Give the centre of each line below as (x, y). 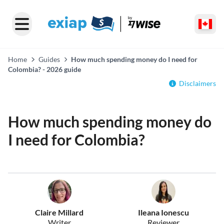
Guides (49, 59)
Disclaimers (197, 83)
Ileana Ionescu (163, 212)
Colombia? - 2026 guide (44, 69)
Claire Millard (59, 212)
